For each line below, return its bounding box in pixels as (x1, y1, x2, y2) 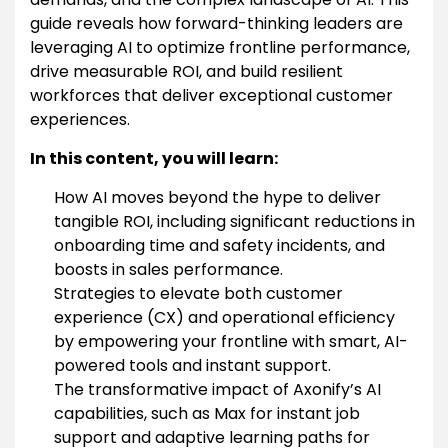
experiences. (30, 107, 130, 131)
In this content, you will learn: (30, 146, 278, 170)
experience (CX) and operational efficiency (54, 305, 395, 329)
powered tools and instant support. (54, 353, 331, 377)
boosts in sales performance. (54, 257, 283, 281)
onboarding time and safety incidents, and (54, 233, 385, 257)
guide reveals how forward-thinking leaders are (30, 11, 403, 35)
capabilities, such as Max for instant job (54, 401, 360, 425)
